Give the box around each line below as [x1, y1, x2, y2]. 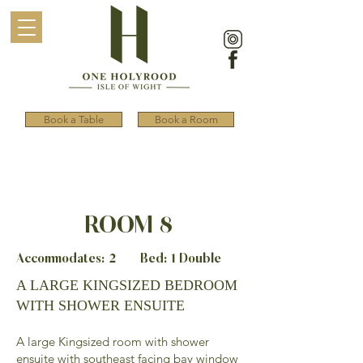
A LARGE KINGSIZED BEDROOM [16, 277, 237, 293]
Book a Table [44, 113, 104, 126]
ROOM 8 [85, 213, 173, 239]
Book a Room [154, 113, 218, 126]
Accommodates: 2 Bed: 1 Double [16, 252, 221, 266]
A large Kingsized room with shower [16, 334, 209, 349]
